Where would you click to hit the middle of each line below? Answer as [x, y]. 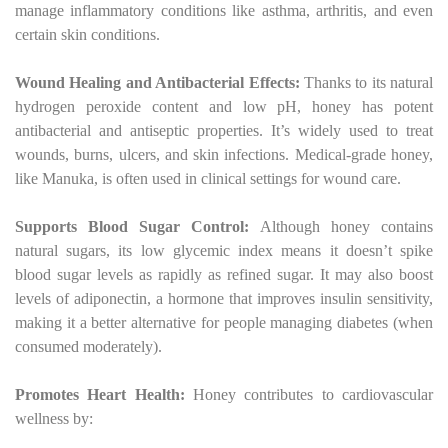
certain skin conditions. [87, 34]
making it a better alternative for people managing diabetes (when [224, 322]
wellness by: [54, 418]
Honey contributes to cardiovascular [313, 394]
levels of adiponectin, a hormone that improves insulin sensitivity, [224, 298]
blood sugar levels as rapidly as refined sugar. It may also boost [224, 274]
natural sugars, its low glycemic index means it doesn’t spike [224, 250]
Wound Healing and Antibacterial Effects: [159, 82]
